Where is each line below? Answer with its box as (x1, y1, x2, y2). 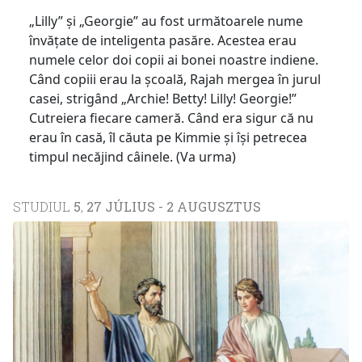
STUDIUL (13, 197, 74, 215)
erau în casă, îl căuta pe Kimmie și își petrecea (29, 128, 307, 146)
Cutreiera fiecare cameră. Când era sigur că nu (29, 108, 314, 127)
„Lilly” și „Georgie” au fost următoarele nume (29, 11, 303, 30)
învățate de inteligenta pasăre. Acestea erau (29, 31, 297, 49)
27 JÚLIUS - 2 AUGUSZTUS (86, 197, 261, 215)
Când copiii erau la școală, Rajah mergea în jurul (29, 69, 321, 88)
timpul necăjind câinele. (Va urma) (29, 147, 236, 166)
